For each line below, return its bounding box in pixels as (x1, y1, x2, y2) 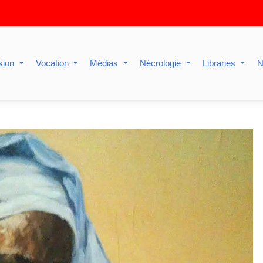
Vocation (35, 58, 71, 68)
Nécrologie (140, 58, 184, 68)
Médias (90, 58, 121, 68)
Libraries (203, 58, 238, 68)
